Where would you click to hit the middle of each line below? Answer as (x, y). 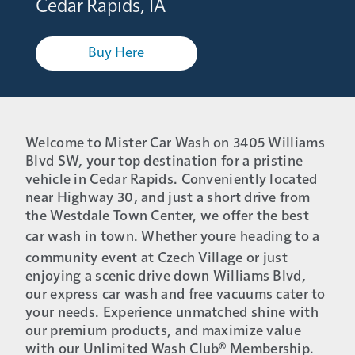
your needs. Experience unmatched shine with (172, 313)
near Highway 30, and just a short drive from (168, 198)
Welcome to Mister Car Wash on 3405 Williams (175, 143)
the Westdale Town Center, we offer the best (167, 216)
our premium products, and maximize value (163, 331)
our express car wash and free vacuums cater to (176, 294)
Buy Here (116, 53)
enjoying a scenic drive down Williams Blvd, (166, 276)
